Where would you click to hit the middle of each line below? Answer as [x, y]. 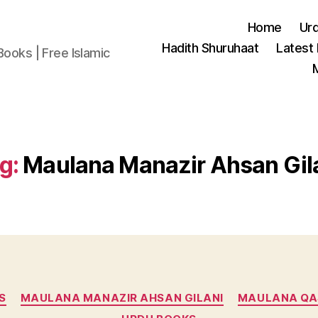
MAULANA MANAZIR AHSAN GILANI [122, 298]
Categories [190, 291]
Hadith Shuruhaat [210, 48]
